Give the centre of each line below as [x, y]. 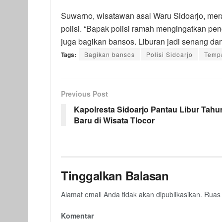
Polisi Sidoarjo [169, 54]
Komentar [77, 215]
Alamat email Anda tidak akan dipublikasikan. [132, 194]
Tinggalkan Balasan [115, 175]
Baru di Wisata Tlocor [114, 120]
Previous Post [84, 93]
